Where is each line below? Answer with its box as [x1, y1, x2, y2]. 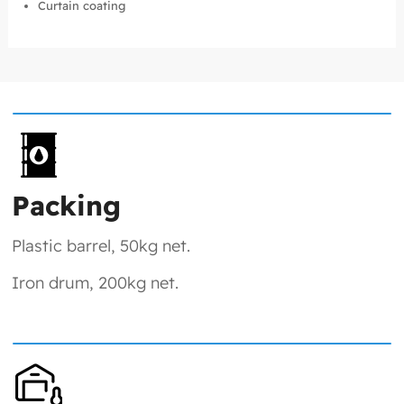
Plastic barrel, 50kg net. [12, 235, 191, 257]
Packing [12, 188, 122, 223]
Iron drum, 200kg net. [12, 271, 179, 293]
